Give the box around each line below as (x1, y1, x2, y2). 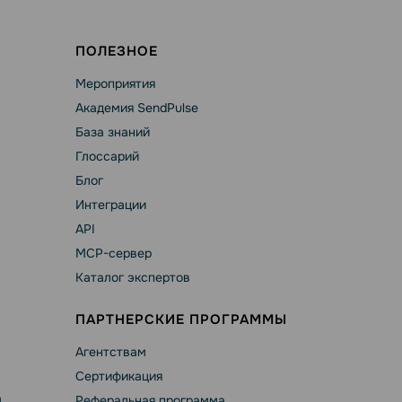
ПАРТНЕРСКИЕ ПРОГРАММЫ (74, 310, 287, 328)
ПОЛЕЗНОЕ (74, 42, 158, 60)
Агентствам (74, 344, 146, 360)
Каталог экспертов (74, 269, 190, 285)
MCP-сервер (74, 245, 152, 261)
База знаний (74, 124, 150, 140)
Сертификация (74, 368, 162, 384)
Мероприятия (74, 75, 155, 92)
